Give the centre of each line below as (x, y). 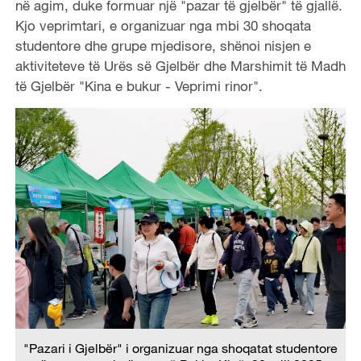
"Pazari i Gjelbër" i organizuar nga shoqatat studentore (180, 349)
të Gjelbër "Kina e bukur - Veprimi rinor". (139, 85)
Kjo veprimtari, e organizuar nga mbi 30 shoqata (163, 25)
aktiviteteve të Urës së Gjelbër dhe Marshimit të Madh (180, 65)
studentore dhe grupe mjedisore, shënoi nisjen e (163, 45)
